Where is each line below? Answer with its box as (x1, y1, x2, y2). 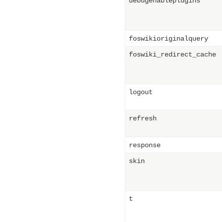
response (129, 141, 161, 150)
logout (129, 88, 153, 97)
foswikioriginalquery (129, 35, 208, 43)
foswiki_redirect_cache (129, 51, 216, 59)
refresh (129, 114, 157, 123)
